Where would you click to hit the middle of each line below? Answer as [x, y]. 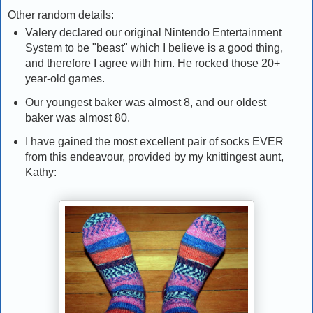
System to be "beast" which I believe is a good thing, [154, 48]
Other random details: [61, 15]
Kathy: [41, 172]
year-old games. [65, 79]
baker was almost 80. [77, 117]
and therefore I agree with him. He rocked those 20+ [152, 64]
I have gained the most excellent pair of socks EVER [154, 141]
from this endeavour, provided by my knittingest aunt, [154, 156]
